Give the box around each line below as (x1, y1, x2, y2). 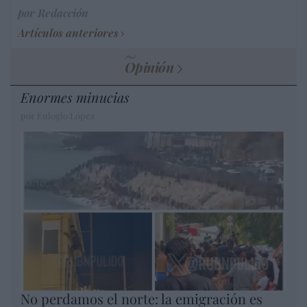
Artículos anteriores (18, 25, 119, 40)
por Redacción (18, 5, 88, 20)
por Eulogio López (21, 109, 95, 121)
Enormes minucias (21, 87, 130, 106)
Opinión (124, 57, 174, 76)
